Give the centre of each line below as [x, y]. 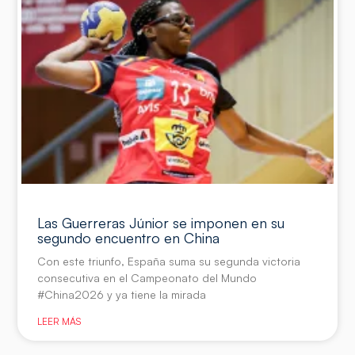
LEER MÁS [59, 322]
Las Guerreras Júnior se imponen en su [161, 223]
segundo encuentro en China [129, 238]
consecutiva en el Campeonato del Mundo [147, 278]
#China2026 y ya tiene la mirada [122, 295]
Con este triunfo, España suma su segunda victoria [169, 261]
